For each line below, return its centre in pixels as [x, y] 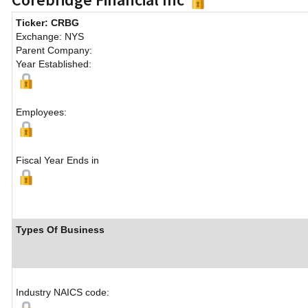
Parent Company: [54, 51]
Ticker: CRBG [47, 23]
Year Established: [54, 64]
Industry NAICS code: [63, 293]
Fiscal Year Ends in [57, 161]
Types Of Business [60, 230]
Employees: [41, 112]
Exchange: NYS [50, 37]
